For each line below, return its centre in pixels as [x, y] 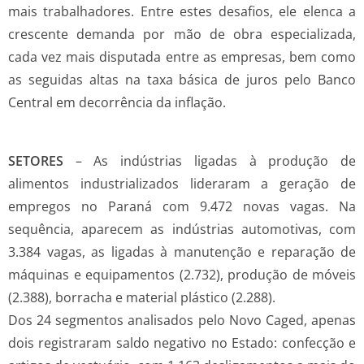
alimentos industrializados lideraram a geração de [182, 184]
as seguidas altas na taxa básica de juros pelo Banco [182, 80]
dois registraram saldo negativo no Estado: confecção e [182, 343]
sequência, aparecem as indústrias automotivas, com [182, 230]
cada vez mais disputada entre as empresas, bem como [182, 57]
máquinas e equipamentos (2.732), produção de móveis [182, 275]
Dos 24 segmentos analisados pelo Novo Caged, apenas [182, 321]
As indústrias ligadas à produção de [225, 161]
